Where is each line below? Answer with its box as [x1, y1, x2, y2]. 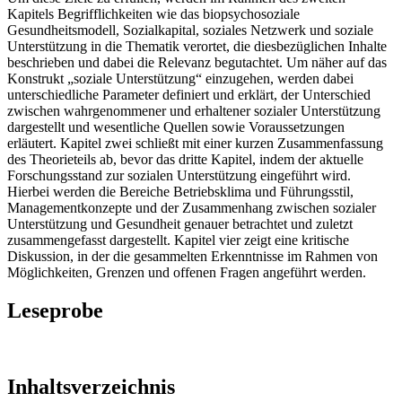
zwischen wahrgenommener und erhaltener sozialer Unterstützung [7, 102, 380, 118]
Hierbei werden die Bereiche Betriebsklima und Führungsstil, [7, 183, 354, 199]
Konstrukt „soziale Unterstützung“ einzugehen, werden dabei [7, 70, 354, 86]
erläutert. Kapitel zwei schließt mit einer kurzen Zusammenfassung [7, 135, 383, 151]
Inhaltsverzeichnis [7, 374, 175, 398]
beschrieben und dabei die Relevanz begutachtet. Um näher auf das [7, 54, 387, 70]
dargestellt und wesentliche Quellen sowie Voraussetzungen [7, 118, 345, 135]
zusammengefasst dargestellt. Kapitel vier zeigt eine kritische [7, 232, 349, 248]
